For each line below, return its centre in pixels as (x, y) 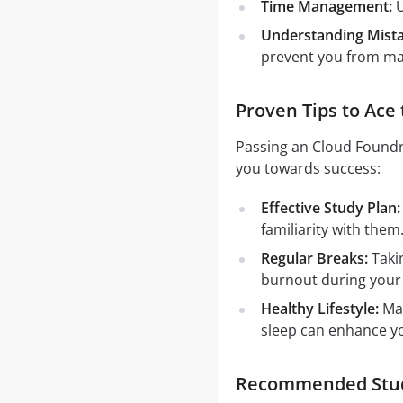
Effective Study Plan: (330, 208)
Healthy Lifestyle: (319, 309)
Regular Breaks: (314, 258)
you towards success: (308, 168)
